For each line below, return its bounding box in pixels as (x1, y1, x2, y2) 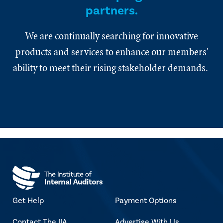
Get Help (12, 195, 44, 206)
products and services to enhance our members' (15, 44, 208, 59)
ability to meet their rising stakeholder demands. (13, 60, 210, 75)
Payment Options (115, 195, 177, 206)
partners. (85, 2, 138, 18)
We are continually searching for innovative (25, 28, 198, 43)
